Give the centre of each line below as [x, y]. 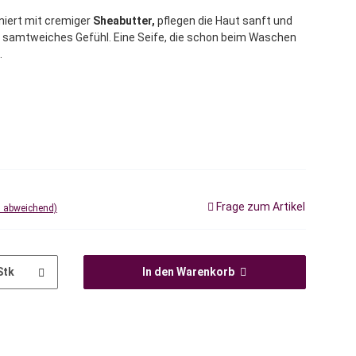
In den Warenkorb [189, 272]
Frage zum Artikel [261, 207]
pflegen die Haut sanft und [224, 21]
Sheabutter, [124, 21]
